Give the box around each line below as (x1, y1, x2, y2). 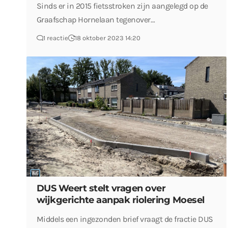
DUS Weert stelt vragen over (36, 182, 166, 194)
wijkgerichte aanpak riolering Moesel (36, 194, 205, 206)
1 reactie (43, 34, 68, 42)
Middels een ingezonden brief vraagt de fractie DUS (36, 214, 213, 224)
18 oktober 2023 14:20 (74, 34, 140, 42)
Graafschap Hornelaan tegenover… (36, 14, 155, 24)
